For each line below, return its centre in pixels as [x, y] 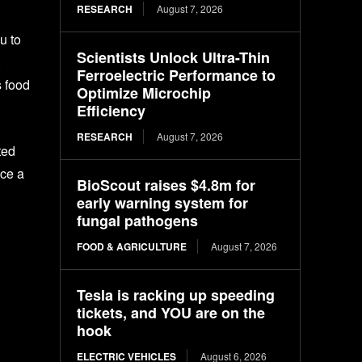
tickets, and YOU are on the [171, 312]
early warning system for [163, 202]
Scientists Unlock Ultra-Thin [174, 57]
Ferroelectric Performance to [177, 75]
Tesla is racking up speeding [176, 295]
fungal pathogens [138, 220]
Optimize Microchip [144, 93]
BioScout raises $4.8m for [166, 185]
